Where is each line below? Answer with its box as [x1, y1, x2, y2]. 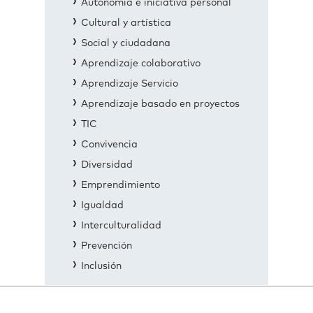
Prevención [81, 241, 132, 251]
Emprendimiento [81, 180, 160, 190]
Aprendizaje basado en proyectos [81, 99, 240, 109]
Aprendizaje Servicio [81, 79, 178, 89]
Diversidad [81, 160, 133, 170]
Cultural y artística [81, 18, 171, 28]
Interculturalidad [81, 221, 161, 231]
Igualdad [81, 201, 124, 210]
